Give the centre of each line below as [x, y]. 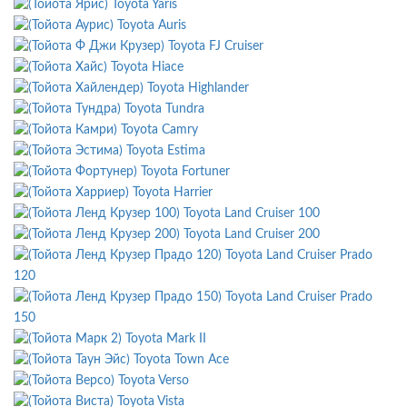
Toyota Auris [152, 25]
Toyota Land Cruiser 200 [252, 234]
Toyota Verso [154, 380]
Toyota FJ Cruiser [216, 46]
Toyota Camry [159, 129]
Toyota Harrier [173, 192]
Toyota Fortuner [185, 171]
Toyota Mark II [166, 338]
